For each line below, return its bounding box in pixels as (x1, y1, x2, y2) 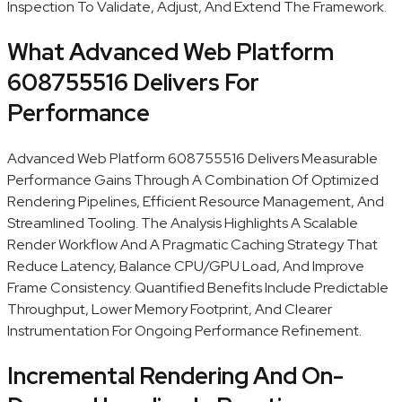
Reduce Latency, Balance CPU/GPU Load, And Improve (7, 256, 364, 275)
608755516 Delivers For (7, 67, 259, 99)
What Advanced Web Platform (7, 37, 334, 68)
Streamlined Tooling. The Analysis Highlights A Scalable (7, 213, 358, 232)
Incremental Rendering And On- (7, 361, 344, 392)
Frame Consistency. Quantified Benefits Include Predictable (7, 277, 389, 297)
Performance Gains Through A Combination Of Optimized (7, 170, 379, 189)
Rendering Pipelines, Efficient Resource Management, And (7, 191, 384, 211)
